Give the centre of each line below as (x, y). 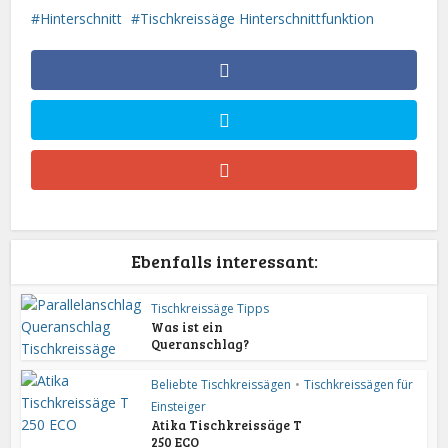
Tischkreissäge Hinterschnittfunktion (257, 19)
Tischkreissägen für (359, 385)
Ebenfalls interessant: (224, 261)
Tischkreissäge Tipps (210, 309)
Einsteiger (179, 407)
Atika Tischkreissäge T (227, 425)
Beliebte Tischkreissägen (221, 385)
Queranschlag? (200, 344)
